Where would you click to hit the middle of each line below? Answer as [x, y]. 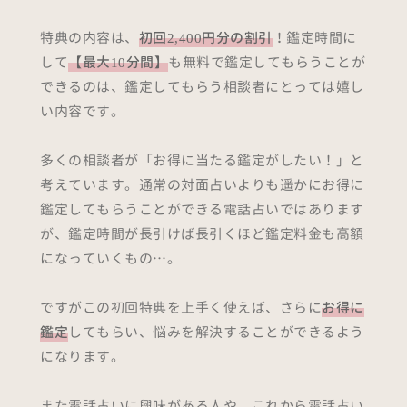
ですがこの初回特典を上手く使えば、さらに [181, 308]
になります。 [82, 357]
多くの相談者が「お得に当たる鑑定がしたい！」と [202, 161]
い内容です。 [82, 112]
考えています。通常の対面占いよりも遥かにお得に [202, 185]
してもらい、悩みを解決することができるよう [216, 333]
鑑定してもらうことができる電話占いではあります [202, 210]
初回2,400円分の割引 [205, 38]
